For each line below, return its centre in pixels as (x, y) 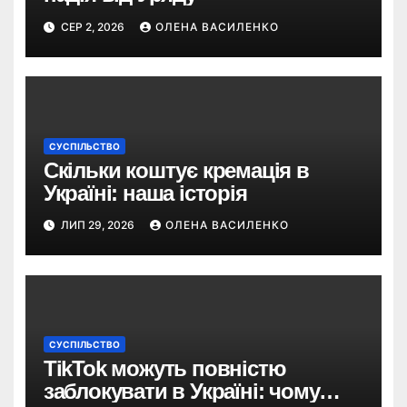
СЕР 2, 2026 (92, 26)
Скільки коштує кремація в (176, 170)
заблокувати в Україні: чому (181, 392)
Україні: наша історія (145, 193)
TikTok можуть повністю (164, 369)
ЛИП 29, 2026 (97, 225)
